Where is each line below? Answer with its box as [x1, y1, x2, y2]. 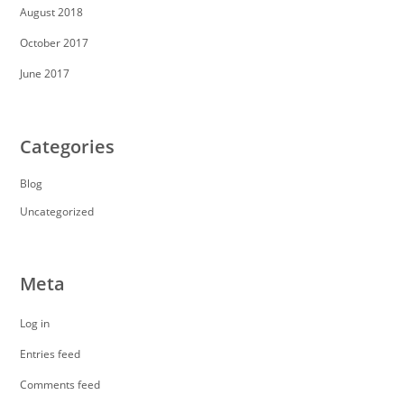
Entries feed [20, 345, 81, 362]
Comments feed [20, 376, 101, 392]
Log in [20, 315, 50, 331]
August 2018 [20, 4, 84, 20]
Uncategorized [20, 203, 95, 219]
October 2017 [20, 34, 89, 50]
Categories [20, 133, 115, 159]
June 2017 [20, 65, 70, 81]
